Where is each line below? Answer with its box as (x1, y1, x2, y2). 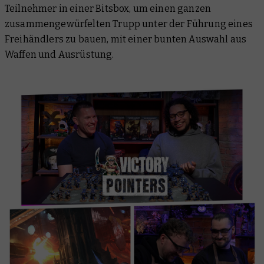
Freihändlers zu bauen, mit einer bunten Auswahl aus (5, 34, 247, 45)
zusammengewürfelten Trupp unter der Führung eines (5, 18, 253, 29)
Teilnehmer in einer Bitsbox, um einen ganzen (5, 3, 212, 14)
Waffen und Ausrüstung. (5, 49, 114, 60)
